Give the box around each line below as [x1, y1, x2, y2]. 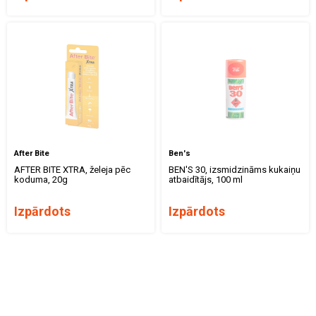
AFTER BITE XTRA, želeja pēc [14, 164, 130, 175]
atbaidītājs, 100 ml [169, 174, 243, 185]
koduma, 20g [14, 174, 68, 185]
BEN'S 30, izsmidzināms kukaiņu [169, 164, 300, 175]
